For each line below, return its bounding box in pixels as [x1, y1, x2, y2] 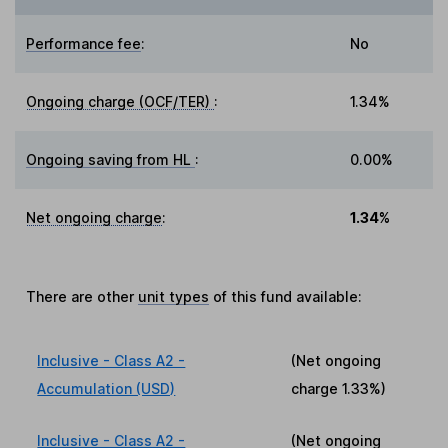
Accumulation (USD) [37, 380, 176, 398]
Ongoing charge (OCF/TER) [26, 93, 215, 111]
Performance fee [26, 35, 142, 53]
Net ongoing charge [26, 209, 163, 227]
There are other [26, 288, 139, 306]
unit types [138, 288, 210, 306]
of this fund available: [209, 288, 363, 306]
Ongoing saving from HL [26, 151, 196, 169]
